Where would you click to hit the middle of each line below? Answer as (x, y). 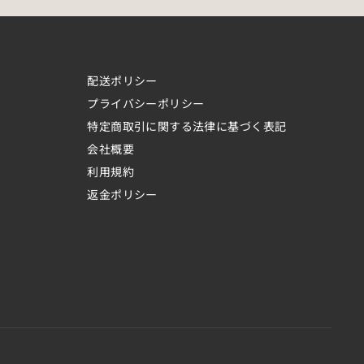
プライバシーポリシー (146, 103)
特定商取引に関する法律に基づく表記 (187, 126)
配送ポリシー (122, 80)
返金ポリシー (122, 194)
